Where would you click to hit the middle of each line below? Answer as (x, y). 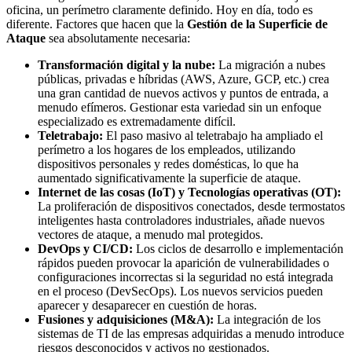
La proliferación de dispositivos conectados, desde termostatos (191, 206)
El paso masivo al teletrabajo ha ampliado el (213, 135)
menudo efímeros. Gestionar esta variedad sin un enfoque (180, 107)
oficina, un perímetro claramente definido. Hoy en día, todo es (159, 9)
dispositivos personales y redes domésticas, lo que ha (168, 163)
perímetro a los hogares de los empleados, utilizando (167, 149)
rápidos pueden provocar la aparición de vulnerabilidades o (183, 262)
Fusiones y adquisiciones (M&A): (126, 319)
